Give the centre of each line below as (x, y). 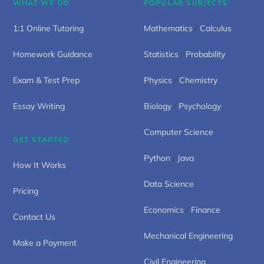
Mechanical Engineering (188, 235)
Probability (205, 54)
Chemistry (198, 80)
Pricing (26, 191)
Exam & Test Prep (47, 80)
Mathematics (168, 28)
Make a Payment (45, 242)
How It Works (40, 165)
